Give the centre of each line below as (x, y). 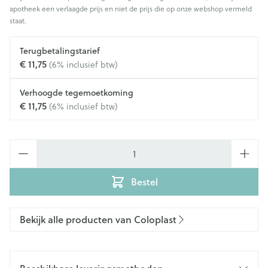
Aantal (23, 145)
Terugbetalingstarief (60, 51)
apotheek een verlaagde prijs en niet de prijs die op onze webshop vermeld (131, 9)
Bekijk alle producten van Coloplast (98, 219)
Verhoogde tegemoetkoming (77, 93)
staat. (18, 21)
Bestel (144, 182)
